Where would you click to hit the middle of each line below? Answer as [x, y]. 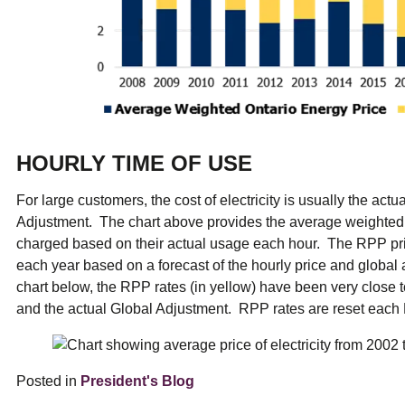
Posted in [48, 381]
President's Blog [137, 381]
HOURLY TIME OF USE [134, 163]
